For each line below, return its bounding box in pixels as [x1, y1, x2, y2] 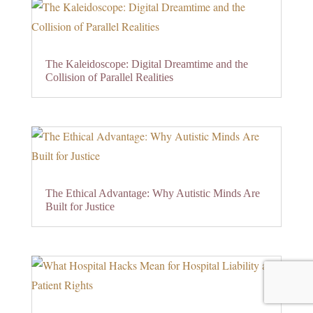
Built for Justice [45, 201, 115, 213]
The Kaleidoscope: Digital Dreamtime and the [45, 58, 248, 71]
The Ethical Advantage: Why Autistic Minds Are [45, 187, 260, 200]
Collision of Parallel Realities [45, 71, 173, 84]
